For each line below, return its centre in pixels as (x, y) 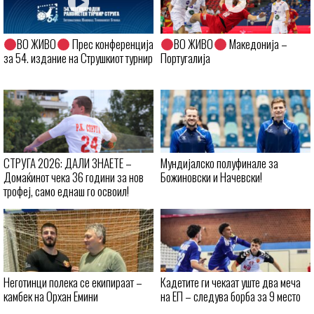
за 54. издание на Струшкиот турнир (78, 58)
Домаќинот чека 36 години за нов (74, 177)
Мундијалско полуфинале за (219, 163)
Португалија (185, 58)
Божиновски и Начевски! (211, 177)
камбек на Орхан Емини (51, 296)
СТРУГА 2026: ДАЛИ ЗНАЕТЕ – (68, 163)
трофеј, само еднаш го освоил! (66, 191)
